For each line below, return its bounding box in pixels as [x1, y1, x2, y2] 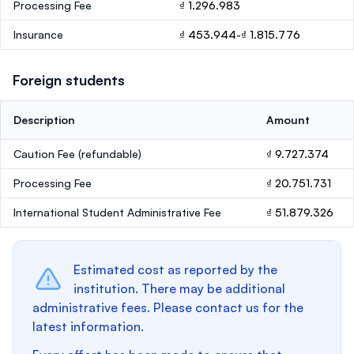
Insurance [13, 28, 63, 41]
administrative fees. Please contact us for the [32, 299, 303, 315]
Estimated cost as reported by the [73, 262, 277, 277]
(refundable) [78, 147, 141, 160]
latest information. [32, 318, 144, 334]
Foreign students [13, 71, 125, 88]
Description [13, 113, 75, 126]
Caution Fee [13, 147, 78, 160]
